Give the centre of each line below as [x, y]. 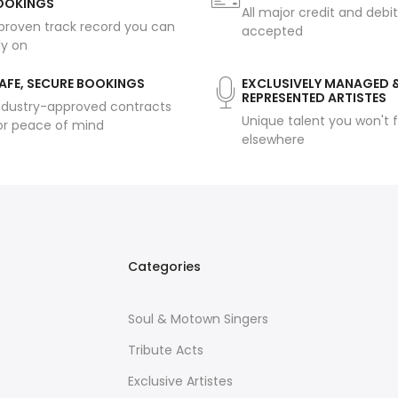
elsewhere [273, 140]
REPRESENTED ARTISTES [314, 98]
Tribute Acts [166, 350]
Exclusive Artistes [180, 382]
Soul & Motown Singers [198, 319]
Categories [164, 267]
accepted [272, 32]
